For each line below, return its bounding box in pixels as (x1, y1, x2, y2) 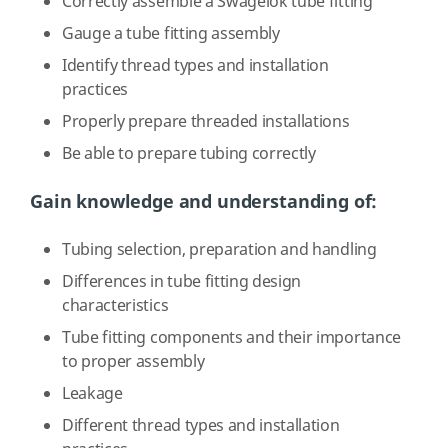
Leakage (62, 381, 127, 406)
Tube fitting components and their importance (62, 325, 401, 350)
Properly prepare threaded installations (62, 109, 354, 134)
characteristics (62, 293, 172, 318)
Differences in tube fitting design (62, 269, 302, 294)
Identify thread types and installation (62, 53, 329, 78)
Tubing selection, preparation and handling (62, 237, 381, 262)
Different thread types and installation (62, 413, 340, 438)
